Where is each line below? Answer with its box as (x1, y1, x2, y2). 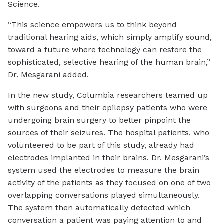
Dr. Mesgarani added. (8, 70, 89, 80)
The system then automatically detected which (8, 203, 190, 213)
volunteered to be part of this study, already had (8, 140, 194, 150)
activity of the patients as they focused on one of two (8, 178, 211, 188)
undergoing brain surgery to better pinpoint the (8, 115, 191, 125)
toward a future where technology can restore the (8, 45, 202, 55)
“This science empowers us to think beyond (8, 20, 177, 30)
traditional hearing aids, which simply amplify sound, (8, 32, 212, 42)
